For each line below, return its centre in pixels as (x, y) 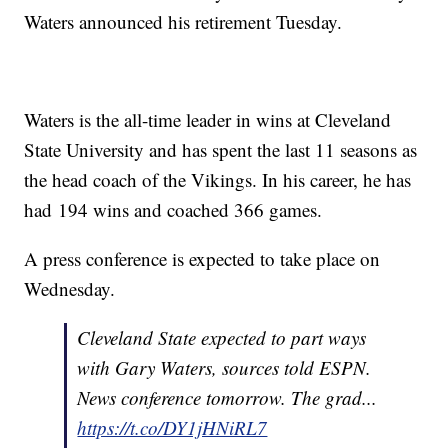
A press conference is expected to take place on (202, 259)
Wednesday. (73, 289)
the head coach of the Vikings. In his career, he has (218, 180)
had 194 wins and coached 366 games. (176, 210)
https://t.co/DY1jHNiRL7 (172, 428)
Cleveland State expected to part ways (222, 338)
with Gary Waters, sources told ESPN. (224, 368)
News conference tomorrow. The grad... (227, 398)
